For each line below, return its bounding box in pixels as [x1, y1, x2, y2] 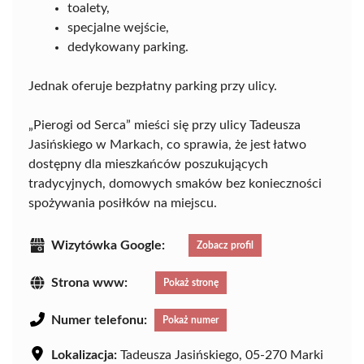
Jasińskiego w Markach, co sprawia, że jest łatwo [28, 138, 306, 152]
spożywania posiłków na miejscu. [28, 197, 217, 210]
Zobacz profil [197, 240, 253, 251]
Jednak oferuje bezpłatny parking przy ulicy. [28, 80, 277, 93]
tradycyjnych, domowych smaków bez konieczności [28, 177, 322, 191]
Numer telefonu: [51, 314, 147, 327]
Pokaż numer [162, 315, 219, 326]
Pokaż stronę [163, 278, 219, 288]
